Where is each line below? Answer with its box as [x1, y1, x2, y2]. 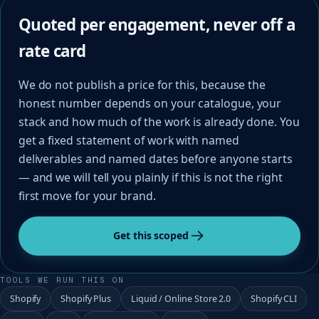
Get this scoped [113, 229, 189, 243]
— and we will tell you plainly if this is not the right [18, 169, 283, 185]
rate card [18, 39, 86, 62]
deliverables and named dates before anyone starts [18, 150, 293, 167]
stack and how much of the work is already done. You [18, 113, 300, 130]
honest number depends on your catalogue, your [18, 95, 282, 111]
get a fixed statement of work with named [18, 132, 239, 148]
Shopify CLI [250, 292, 298, 305]
